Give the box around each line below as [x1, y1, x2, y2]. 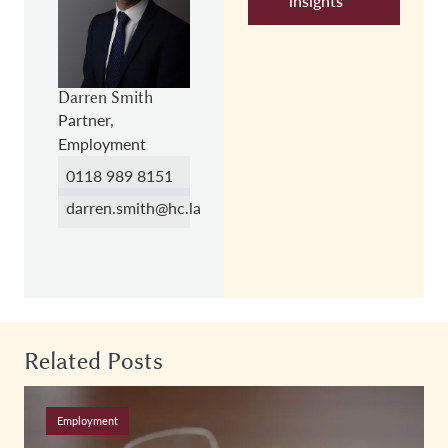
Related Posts [24, 346, 163, 375]
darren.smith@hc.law [66, 196, 214, 218]
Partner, [58, 108, 114, 130]
